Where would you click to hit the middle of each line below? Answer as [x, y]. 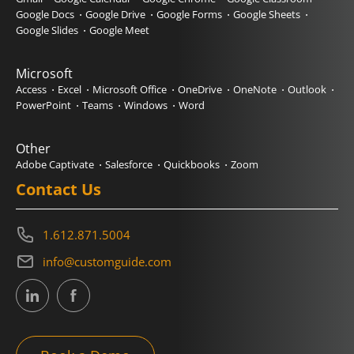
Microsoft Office [130, 89]
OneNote [255, 89]
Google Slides [47, 30]
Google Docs [45, 14]
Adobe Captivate [55, 164]
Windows [146, 105]
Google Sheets [267, 14]
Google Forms [189, 14]
